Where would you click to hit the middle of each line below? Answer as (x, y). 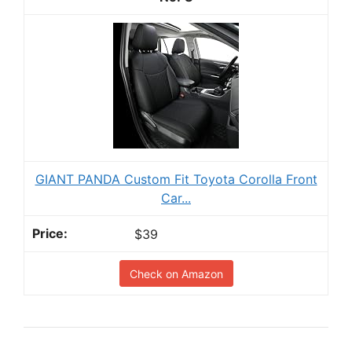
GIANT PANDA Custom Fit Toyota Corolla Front (176, 179)
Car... (176, 198)
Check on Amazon (176, 274)
